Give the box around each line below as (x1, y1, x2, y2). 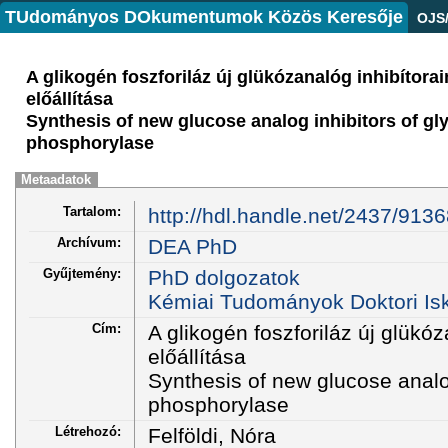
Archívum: (57, 234, 121, 250)
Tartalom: (63, 203, 121, 219)
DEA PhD (147, 234, 237, 258)
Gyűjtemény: (43, 265, 121, 281)
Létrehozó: (55, 423, 121, 439)
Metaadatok (21, 172, 92, 187)
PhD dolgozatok (147, 265, 300, 289)
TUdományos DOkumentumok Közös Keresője (5, 7, 403, 27)
